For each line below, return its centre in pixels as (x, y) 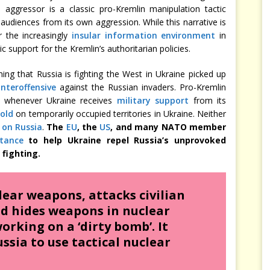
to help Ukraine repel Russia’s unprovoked (125, 140)
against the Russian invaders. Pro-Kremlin (141, 87)
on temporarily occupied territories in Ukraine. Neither (120, 114)
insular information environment (143, 35)
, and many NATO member (168, 127)
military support (153, 100)
